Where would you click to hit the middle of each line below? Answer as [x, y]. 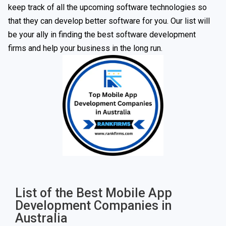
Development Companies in [93, 206]
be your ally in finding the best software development [102, 35]
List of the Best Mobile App [94, 193]
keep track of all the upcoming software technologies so [107, 7]
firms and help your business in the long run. [85, 48]
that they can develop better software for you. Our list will [109, 21]
